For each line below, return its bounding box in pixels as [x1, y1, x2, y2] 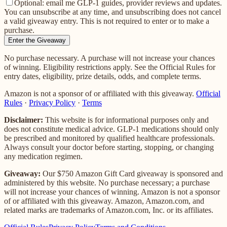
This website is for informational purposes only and [43, 115, 209, 124]
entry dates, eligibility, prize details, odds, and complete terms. [4, 71, 201, 81]
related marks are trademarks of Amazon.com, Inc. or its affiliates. [4, 205, 213, 214]
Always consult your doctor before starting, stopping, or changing [4, 142, 214, 152]
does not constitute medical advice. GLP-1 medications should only [4, 124, 219, 133]
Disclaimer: [4, 115, 43, 124]
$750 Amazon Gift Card [57, 169, 135, 178]
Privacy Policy [29, 98, 75, 107]
